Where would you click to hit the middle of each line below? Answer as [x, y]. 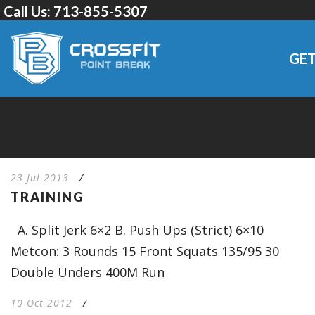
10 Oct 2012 [41, 303]
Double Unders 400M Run [88, 272]
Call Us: [28, 11]
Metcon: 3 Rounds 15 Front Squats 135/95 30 [145, 251]
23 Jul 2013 [40, 178]
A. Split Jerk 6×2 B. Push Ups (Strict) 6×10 [137, 230]
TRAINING [47, 197]
